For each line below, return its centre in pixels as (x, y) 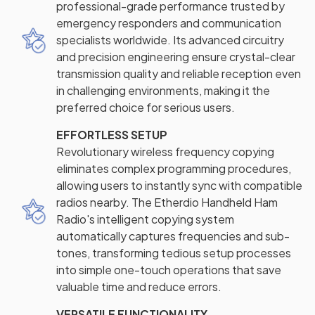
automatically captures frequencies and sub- (173, 236)
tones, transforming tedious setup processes (174, 253)
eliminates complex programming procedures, (174, 169)
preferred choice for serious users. (146, 108)
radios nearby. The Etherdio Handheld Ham (167, 202)
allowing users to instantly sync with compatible (179, 186)
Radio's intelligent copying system (145, 219)
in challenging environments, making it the (163, 91)
